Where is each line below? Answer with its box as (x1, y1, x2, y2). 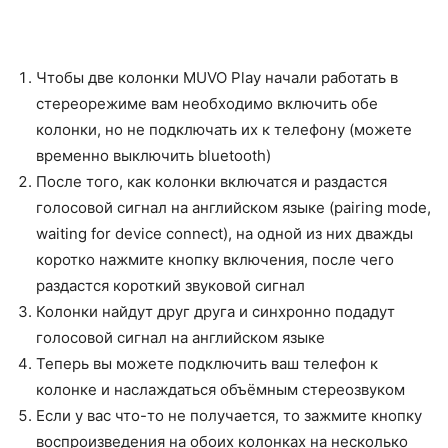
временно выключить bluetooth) (36, 145, 271, 165)
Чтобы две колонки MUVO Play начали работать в (36, 67, 398, 87)
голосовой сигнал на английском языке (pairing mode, (36, 197, 431, 217)
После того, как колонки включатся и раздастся (36, 171, 387, 191)
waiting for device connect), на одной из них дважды (36, 223, 413, 243)
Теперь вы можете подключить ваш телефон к (36, 353, 378, 373)
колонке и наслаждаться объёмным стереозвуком (36, 379, 405, 399)
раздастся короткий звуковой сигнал (36, 275, 305, 295)
